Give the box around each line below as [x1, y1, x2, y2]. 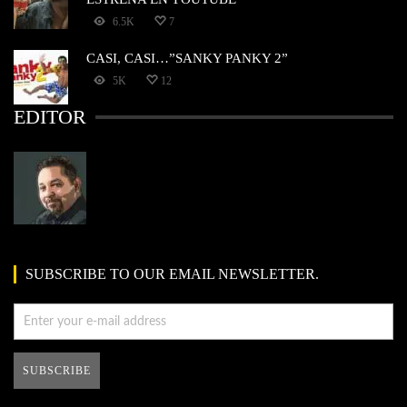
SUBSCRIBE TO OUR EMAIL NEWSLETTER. [25, 265, 319, 283]
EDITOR [14, 105, 86, 129]
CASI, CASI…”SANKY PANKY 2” [86, 50, 288, 66]
